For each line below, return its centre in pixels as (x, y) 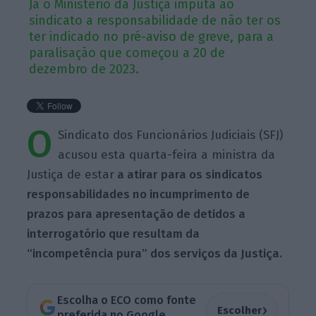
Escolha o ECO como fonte (126, 300)
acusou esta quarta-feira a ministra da (167, 154)
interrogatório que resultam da (114, 233)
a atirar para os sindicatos (189, 174)
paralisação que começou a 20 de (127, 53)
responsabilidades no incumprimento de (139, 194)
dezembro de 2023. (84, 69)
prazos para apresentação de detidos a (136, 214)
